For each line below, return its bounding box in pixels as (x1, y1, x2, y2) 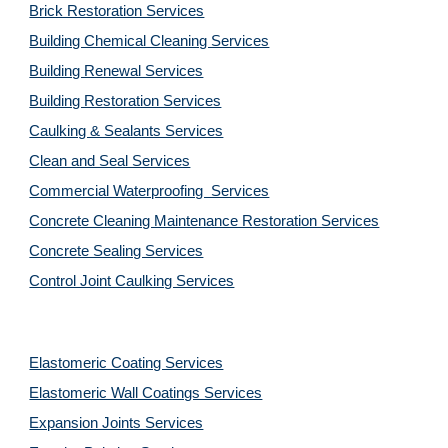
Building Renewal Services (29, 63, 204, 79)
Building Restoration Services (29, 93, 222, 109)
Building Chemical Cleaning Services (29, 33, 270, 49)
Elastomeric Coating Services (29, 355, 224, 371)
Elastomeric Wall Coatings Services (29, 385, 263, 401)
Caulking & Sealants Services (29, 123, 224, 139)
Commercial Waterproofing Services (29, 183, 270, 199)
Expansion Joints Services (29, 415, 204, 431)
